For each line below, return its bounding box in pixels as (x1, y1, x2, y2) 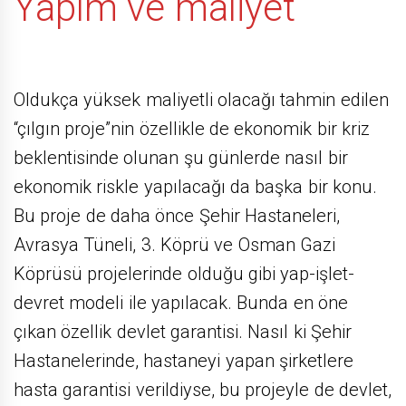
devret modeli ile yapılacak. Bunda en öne (14, 292, 348, 314)
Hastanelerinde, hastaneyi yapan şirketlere (14, 350, 353, 372)
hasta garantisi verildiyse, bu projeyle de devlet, (14, 379, 391, 401)
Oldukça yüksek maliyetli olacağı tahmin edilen (14, 89, 389, 111)
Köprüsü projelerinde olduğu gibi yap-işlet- (14, 263, 355, 285)
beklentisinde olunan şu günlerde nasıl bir (14, 147, 348, 169)
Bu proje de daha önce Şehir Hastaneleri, (14, 205, 340, 227)
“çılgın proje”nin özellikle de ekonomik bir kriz (14, 118, 370, 140)
